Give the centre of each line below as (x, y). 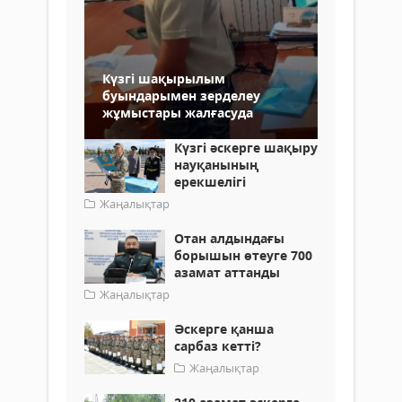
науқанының (216, 164)
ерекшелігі (210, 181)
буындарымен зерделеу (181, 95)
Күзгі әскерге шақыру (246, 147)
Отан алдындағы (229, 238)
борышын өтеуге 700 (243, 255)
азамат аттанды (227, 272)
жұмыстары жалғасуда (178, 112)
